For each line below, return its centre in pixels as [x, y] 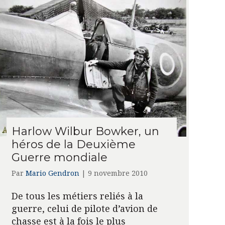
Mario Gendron [52, 173]
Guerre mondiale [59, 158]
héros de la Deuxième [73, 145]
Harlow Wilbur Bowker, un [85, 132]
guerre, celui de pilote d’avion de [84, 209]
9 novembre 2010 [118, 173]
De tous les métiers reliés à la [77, 196]
